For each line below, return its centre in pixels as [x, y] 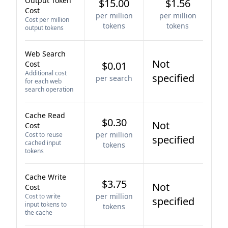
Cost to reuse [44, 135]
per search [114, 78]
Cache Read [45, 115]
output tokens [44, 28]
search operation [49, 89]
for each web [43, 81]
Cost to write [43, 196]
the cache [39, 212]
